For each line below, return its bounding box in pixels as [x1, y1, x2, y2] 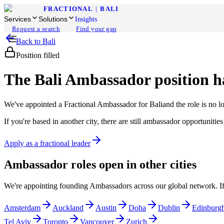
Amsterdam [4, 203, 40, 212]
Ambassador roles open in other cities [4, 157, 196, 171]
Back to [16, 37, 42, 45]
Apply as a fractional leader [4, 138, 90, 147]
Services [4, 15, 31, 23]
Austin [95, 203, 116, 212]
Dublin [158, 203, 180, 212]
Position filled [16, 51, 59, 59]
